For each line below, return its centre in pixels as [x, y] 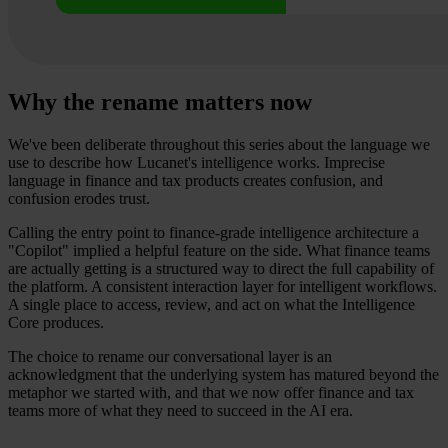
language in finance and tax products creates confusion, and [195, 180]
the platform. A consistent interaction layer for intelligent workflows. [222, 286]
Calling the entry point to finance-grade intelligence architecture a [213, 232]
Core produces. [56, 322]
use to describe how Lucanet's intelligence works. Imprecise [196, 162]
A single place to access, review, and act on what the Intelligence [211, 304]
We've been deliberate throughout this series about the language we [219, 144]
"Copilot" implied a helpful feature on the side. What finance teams [219, 250]
